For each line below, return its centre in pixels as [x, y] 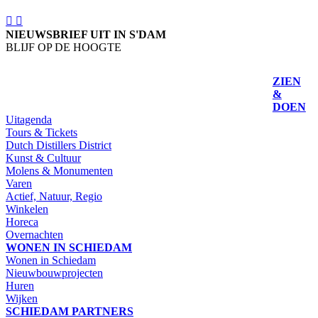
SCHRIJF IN [53, 78]
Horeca [22, 222]
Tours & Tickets [42, 133]
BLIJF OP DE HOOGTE [64, 48]
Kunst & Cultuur [43, 158]
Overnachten [34, 235]
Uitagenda [29, 120]
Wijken [22, 299]
